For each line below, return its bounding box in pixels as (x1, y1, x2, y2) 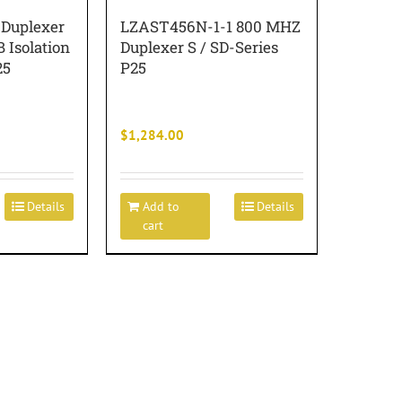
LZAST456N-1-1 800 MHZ (120, 16, 301, 37)
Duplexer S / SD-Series (120, 37, 278, 57)
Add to (143, 198, 179, 214)
